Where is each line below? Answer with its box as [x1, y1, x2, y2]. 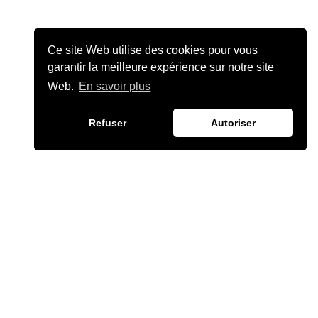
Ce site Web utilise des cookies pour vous [48, 43, 258, 56]
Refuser [89, 117, 127, 129]
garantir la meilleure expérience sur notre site [48, 60, 275, 73]
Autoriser [210, 117, 256, 129]
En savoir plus [79, 80, 151, 93]
